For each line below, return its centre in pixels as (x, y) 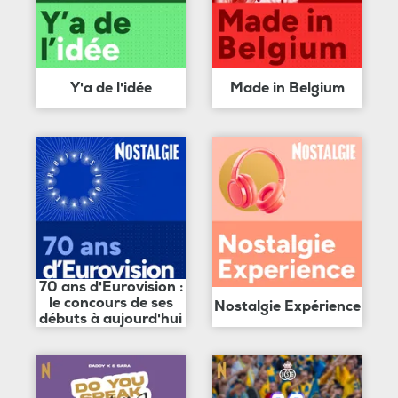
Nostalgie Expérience (287, 307)
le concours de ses (111, 302)
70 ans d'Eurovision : (111, 287)
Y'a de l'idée (111, 88)
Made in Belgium (287, 88)
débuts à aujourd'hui (111, 318)
